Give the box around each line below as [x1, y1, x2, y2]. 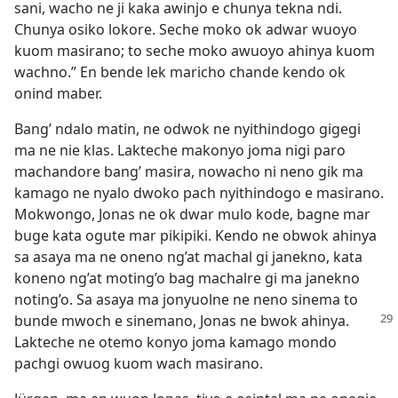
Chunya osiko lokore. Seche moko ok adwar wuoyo [14, 20, 357, 40]
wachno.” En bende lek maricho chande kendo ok [14, 62, 346, 83]
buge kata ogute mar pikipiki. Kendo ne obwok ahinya [14, 226, 377, 246]
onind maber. [14, 84, 102, 104]
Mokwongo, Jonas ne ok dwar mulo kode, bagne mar [14, 204, 370, 225]
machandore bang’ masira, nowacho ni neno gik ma [14, 162, 363, 182]
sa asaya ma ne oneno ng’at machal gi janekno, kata [14, 247, 362, 267]
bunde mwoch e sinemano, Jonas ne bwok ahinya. [14, 311, 349, 331]
